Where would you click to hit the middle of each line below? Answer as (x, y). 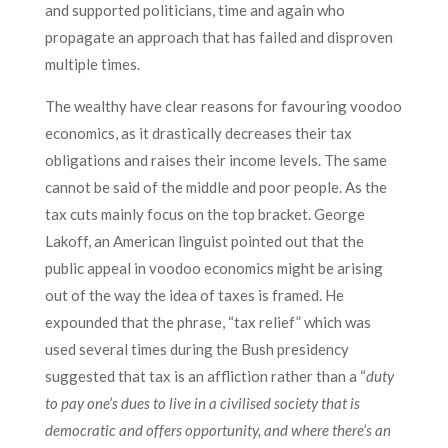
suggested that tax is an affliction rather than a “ (205, 376)
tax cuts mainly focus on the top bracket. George (204, 214)
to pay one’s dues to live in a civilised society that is (202, 403)
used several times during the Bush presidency (196, 349)
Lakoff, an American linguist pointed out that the (204, 241)
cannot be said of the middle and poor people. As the (215, 187)
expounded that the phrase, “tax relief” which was (207, 322)
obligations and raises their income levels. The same (215, 160)
